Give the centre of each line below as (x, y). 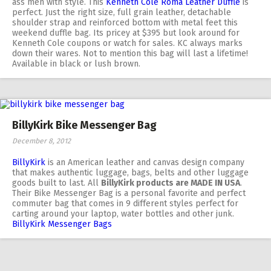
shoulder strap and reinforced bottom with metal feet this (125, 23)
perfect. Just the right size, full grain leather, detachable (122, 12)
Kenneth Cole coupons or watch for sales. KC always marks (127, 43)
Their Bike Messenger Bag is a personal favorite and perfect (129, 193)
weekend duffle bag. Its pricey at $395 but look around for (126, 33)
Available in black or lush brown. (76, 64)
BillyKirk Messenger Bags (62, 224)
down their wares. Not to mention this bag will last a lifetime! (130, 54)
